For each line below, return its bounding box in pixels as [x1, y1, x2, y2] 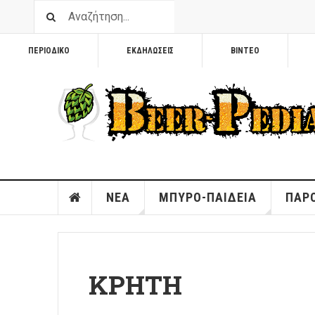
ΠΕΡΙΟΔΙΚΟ [28, 46, 70, 56]
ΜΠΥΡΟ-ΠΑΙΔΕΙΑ [158, 190, 257, 205]
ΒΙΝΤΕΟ [231, 46, 259, 56]
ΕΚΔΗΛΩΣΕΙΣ [127, 46, 174, 56]
